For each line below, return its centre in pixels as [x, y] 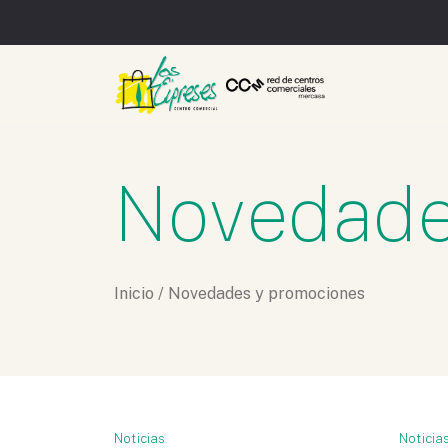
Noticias [140, 438]
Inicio [134, 293]
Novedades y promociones [266, 293]
